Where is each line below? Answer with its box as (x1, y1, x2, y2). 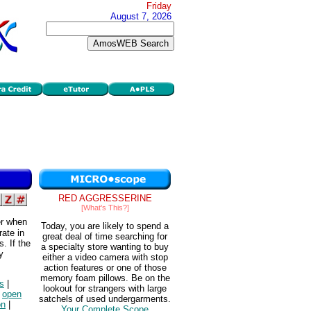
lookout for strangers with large (43, 283, 167, 294)
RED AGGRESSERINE (58, 193, 152, 203)
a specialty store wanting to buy (41, 242, 169, 253)
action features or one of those (43, 262, 167, 274)
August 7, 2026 (110, 11, 171, 22)
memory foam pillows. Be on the (40, 273, 170, 284)
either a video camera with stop (42, 252, 168, 263)
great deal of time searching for (42, 231, 167, 242)
